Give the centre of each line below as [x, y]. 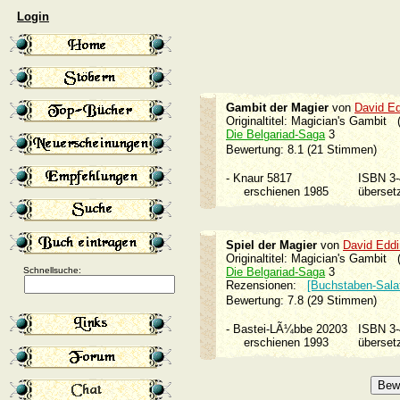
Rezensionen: [267, 285]
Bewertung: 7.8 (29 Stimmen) [301, 300]
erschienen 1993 [286, 342]
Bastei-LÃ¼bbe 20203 [296, 329]
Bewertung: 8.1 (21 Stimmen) [301, 150]
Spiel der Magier [271, 245]
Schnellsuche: [52, 270]
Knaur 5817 [268, 178]
